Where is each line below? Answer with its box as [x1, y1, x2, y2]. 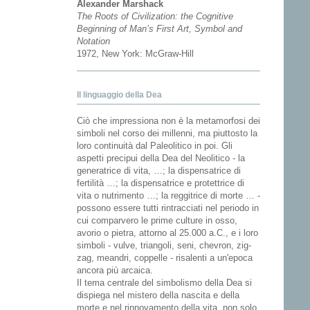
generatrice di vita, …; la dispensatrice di [77, 165, 241, 176]
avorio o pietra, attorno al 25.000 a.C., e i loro [77, 228, 258, 239]
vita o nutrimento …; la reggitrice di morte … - [77, 190, 260, 201]
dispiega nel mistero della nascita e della [77, 290, 239, 301]
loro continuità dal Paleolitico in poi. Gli [77, 140, 232, 152]
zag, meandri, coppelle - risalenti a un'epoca [77, 253, 253, 264]
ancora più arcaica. [77, 265, 153, 276]
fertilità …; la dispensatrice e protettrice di [77, 178, 244, 189]
